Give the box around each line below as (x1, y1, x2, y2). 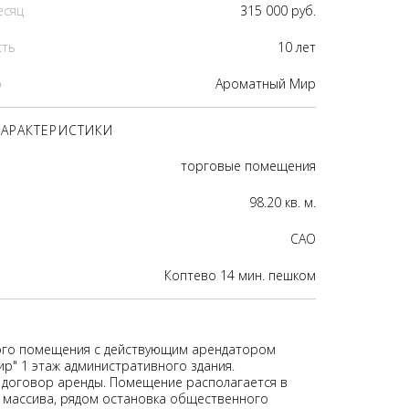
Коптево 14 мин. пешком (164, 267, 316, 284)
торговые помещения (181, 157, 316, 174)
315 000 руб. (240, 2, 316, 19)
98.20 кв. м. (249, 194, 316, 211)
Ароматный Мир (215, 75, 316, 92)
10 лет (278, 38, 316, 56)
